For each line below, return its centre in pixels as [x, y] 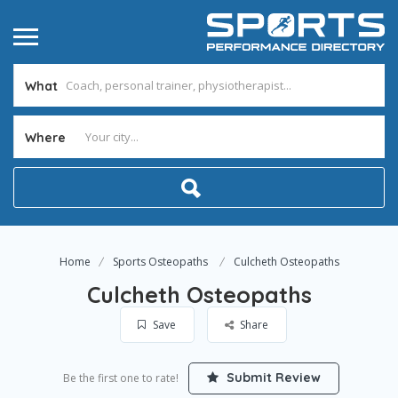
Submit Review [272, 378]
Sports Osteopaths [160, 262]
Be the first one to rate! [121, 378]
